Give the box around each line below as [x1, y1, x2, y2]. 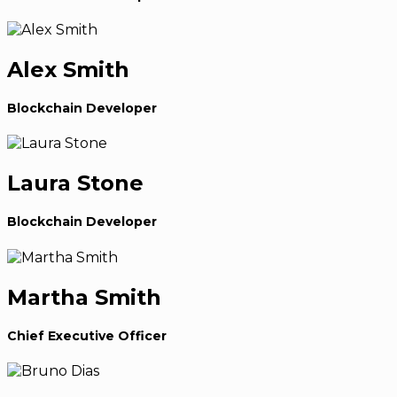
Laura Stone [7, 170, 144, 197]
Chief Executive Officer [7, 327, 167, 344]
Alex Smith [7, 57, 129, 83]
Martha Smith [7, 284, 161, 310]
